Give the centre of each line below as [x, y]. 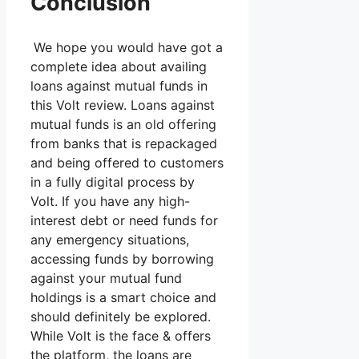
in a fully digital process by [113, 182]
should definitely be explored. [121, 316]
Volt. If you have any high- [110, 201]
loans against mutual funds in [119, 85]
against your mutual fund [106, 278]
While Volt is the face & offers [121, 335]
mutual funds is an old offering [123, 124]
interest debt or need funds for [124, 220]
